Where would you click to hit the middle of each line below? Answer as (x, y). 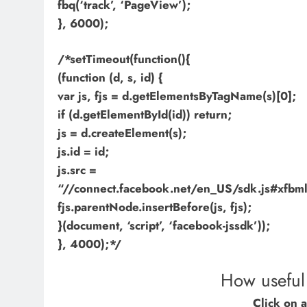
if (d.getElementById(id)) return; (145, 115)
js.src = (77, 170)
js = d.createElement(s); (122, 133)
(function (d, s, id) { (110, 78)
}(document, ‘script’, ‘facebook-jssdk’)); (164, 226)
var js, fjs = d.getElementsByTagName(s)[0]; (177, 96)
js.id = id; (84, 152)
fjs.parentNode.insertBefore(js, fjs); (155, 207)
